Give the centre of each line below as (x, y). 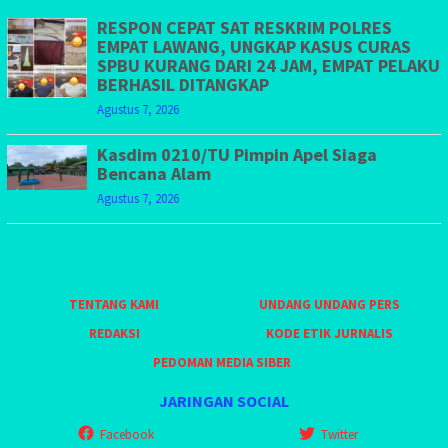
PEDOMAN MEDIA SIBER (221, 362)
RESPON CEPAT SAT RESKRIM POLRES (244, 27)
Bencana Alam (154, 173)
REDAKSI (114, 333)
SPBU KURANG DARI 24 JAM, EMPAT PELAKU (268, 65)
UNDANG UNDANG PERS (330, 304)
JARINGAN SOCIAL (224, 401)
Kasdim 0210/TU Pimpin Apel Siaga (237, 154)
